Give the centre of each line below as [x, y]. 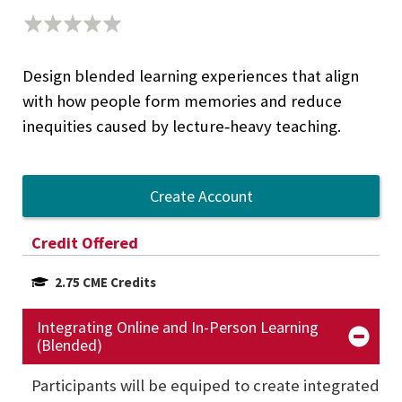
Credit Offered [85, 243]
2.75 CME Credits [106, 282]
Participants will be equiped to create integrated [205, 386]
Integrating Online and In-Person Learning [178, 328]
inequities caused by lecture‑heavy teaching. [182, 126]
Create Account [201, 196]
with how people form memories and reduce [182, 101]
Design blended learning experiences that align [191, 76]
